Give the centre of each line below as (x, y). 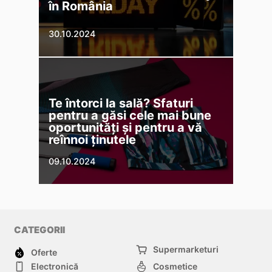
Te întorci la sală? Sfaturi (121, 104)
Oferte (44, 253)
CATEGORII (39, 230)
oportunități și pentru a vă (125, 128)
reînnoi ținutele (92, 140)
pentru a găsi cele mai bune (130, 116)
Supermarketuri (186, 250)
